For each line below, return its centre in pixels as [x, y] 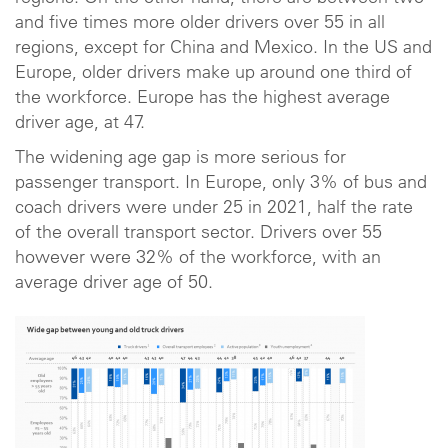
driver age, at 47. [82, 123]
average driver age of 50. [116, 284]
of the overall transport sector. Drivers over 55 [198, 234]
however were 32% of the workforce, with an [198, 259]
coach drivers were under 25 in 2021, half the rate [214, 209]
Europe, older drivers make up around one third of [213, 73]
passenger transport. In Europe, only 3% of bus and [221, 184]
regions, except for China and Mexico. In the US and [223, 48]
